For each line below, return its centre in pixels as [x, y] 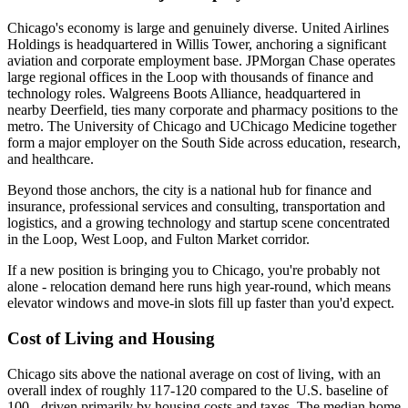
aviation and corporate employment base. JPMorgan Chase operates [201, 61]
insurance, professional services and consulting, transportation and [196, 207]
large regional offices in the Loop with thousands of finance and [190, 77]
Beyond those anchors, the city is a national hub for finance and [189, 190]
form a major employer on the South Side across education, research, [204, 143]
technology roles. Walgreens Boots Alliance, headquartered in [184, 94]
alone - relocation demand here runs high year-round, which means [199, 287]
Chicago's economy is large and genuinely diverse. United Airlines [198, 28]
